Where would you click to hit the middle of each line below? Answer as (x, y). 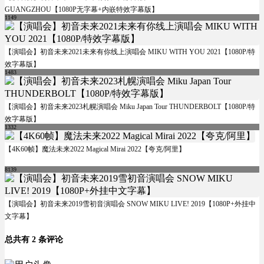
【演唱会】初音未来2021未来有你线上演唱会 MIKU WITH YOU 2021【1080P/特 (130, 52)
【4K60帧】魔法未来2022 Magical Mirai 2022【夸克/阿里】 (95, 149)
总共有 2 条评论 (34, 240)
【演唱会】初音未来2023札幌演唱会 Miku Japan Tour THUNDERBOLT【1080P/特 (130, 106)
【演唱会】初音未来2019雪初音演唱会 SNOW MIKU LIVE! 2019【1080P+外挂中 (130, 204)
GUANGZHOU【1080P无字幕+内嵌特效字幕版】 (82, 9)
